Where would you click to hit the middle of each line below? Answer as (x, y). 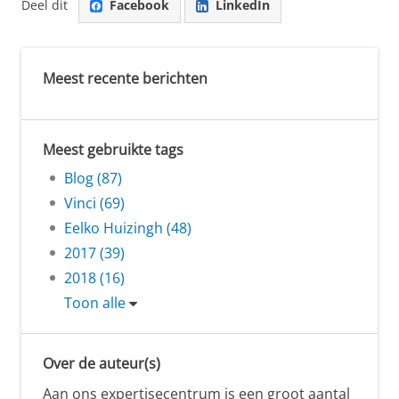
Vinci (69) (94, 203)
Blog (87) (93, 178)
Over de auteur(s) (102, 363)
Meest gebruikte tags (113, 149)
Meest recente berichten (125, 78)
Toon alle (95, 302)
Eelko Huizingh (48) (128, 228)
